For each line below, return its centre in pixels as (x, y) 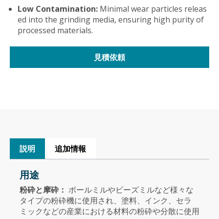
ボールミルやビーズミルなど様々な (131, 190)
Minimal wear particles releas (153, 9)
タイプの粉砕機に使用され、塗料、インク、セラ (106, 201)
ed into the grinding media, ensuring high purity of (111, 20)
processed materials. (55, 30)
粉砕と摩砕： (44, 190)
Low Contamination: (59, 9)
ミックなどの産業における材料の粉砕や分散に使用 (109, 211)
